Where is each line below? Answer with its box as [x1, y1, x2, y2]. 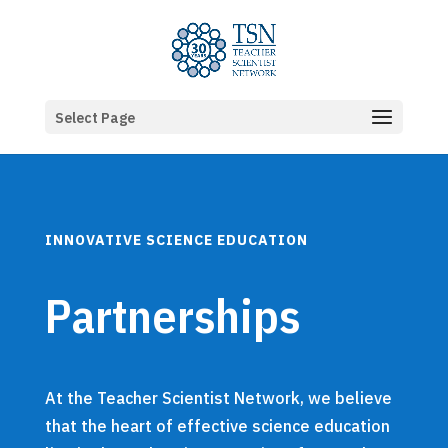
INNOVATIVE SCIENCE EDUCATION [44, 231, 308, 249]
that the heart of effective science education [44, 416, 390, 436]
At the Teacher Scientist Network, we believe [44, 388, 392, 408]
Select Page [54, 109, 135, 127]
